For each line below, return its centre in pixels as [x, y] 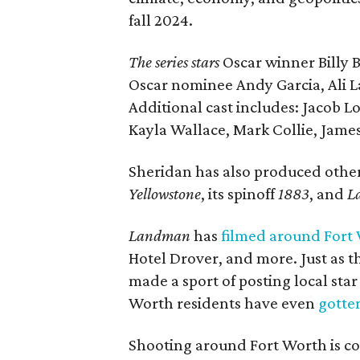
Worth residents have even [224, 303]
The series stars [176, 62]
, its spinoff [240, 194]
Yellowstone [165, 194]
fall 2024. [161, 20]
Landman [160, 235]
